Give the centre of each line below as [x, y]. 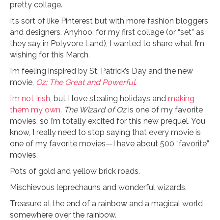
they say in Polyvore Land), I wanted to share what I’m [107, 43]
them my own [35, 110]
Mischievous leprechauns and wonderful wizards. [98, 187]
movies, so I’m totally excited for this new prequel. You [108, 121]
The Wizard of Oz [95, 110]
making [181, 98]
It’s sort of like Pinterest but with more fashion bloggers [109, 21]
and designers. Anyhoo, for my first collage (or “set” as [107, 32]
